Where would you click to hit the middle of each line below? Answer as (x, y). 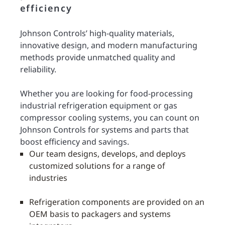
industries (48, 178)
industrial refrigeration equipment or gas (99, 105)
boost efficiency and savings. (75, 142)
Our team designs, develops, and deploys (107, 154)
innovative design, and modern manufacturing (109, 45)
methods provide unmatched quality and (98, 57)
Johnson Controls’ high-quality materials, (97, 33)
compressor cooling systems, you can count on (110, 118)
